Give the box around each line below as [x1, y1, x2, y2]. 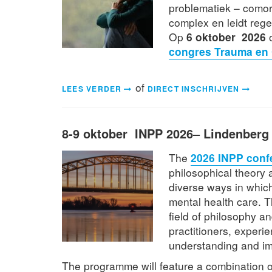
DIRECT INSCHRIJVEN [147, 83, 240, 94]
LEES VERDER [62, 83, 122, 94]
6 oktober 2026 [186, 29, 267, 44]
